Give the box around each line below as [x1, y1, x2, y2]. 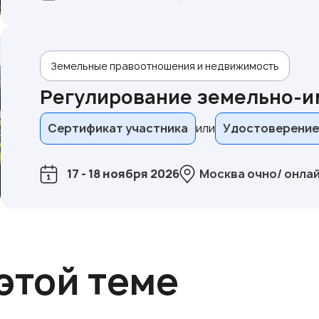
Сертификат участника [47, 120, 188, 136]
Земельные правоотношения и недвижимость [50, 58, 279, 73]
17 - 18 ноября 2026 [66, 165, 179, 182]
